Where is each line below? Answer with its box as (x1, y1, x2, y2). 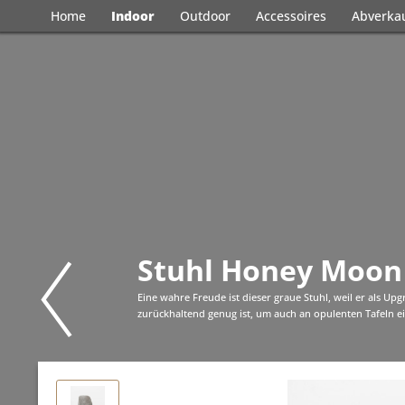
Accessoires (256, 7, 326, 24)
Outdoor (180, 7, 231, 24)
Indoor (111, 7, 155, 24)
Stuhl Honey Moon (137, 250, 402, 290)
